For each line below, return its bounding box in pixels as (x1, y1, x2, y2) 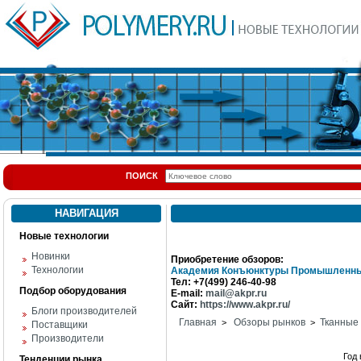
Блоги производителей (31, 305, 137, 317)
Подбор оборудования (19, 285, 127, 297)
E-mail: (171, 288, 203, 299)
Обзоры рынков (234, 317, 305, 328)
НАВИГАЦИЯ (54, 207, 118, 219)
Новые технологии (19, 230, 109, 242)
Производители (31, 333, 104, 344)
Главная (179, 317, 217, 328)
